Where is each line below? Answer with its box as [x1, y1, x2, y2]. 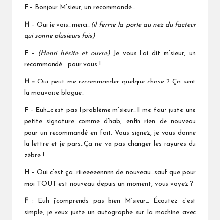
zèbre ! [24, 152, 44, 159]
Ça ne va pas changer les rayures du [84, 141, 196, 148]
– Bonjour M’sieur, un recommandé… [28, 4, 135, 11]
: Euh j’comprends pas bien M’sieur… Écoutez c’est [32, 198, 196, 205]
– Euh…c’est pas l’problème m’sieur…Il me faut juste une [28, 107, 196, 114]
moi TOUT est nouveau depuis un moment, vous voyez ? [24, 181, 193, 188]
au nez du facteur [143, 22, 196, 28]
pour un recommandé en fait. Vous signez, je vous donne [24, 130, 196, 137]
